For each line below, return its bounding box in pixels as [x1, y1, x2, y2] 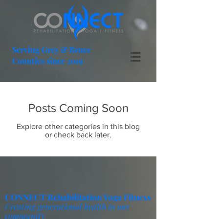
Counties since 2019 [12, 56, 83, 66]
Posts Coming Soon [28, 101, 129, 114]
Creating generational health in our [5, 201, 130, 212]
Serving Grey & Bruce [12, 44, 91, 55]
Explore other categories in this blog [17, 122, 140, 131]
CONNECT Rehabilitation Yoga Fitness [5, 192, 151, 202]
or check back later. [45, 131, 111, 139]
